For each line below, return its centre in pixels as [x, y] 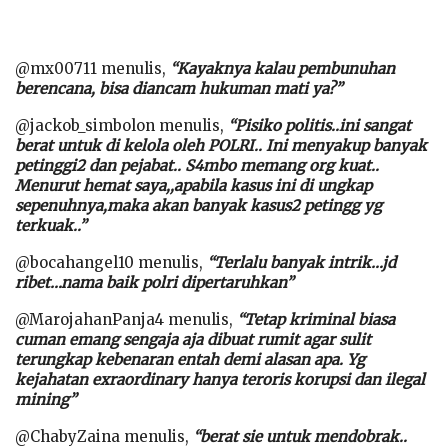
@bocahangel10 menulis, [111, 262]
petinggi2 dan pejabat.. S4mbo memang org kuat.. [197, 165]
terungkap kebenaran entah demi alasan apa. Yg [190, 359]
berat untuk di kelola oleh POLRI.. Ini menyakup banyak [221, 145]
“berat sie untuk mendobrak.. [300, 436]
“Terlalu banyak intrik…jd [301, 262]
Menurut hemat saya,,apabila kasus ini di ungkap [193, 185]
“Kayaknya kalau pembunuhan [282, 68]
